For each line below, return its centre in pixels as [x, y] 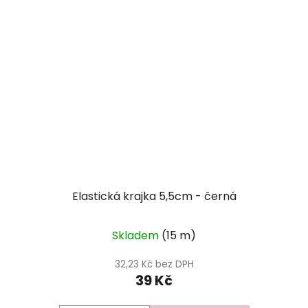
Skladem [137, 235]
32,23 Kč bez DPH [154, 264]
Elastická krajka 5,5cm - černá [154, 196]
